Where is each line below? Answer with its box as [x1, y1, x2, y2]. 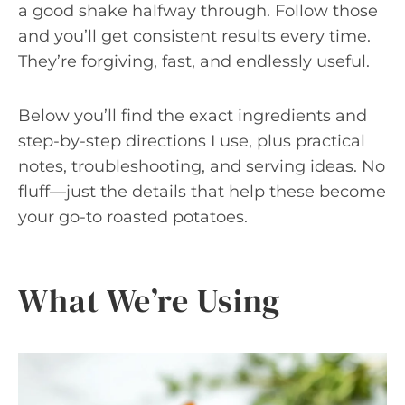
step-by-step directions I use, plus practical [18, 131, 365, 151]
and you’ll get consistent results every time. [18, 26, 371, 46]
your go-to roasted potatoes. [18, 207, 248, 227]
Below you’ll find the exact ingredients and [18, 106, 367, 126]
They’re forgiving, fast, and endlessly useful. [18, 52, 370, 71]
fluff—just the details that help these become [18, 182, 386, 202]
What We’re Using [18, 278, 281, 323]
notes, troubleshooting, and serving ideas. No [18, 156, 385, 176]
